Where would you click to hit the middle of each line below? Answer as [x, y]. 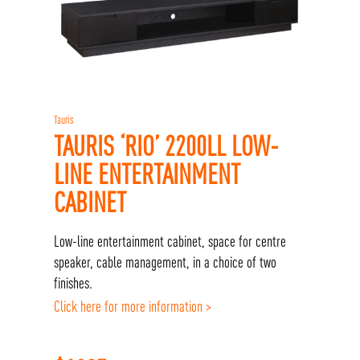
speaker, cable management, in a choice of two [166, 262]
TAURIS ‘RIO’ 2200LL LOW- [167, 146]
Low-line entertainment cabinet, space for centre [170, 241]
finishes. [74, 282]
